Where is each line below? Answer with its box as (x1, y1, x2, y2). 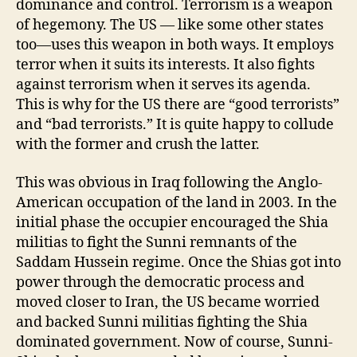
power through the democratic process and (16, 273, 304, 292)
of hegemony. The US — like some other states (16, 16, 324, 35)
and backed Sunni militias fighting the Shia (16, 312, 308, 331)
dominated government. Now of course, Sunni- (16, 332, 333, 351)
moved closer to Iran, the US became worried (16, 292, 320, 312)
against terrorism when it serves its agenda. (16, 76, 311, 95)
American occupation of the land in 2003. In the (16, 193, 337, 212)
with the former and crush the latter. (16, 135, 260, 155)
